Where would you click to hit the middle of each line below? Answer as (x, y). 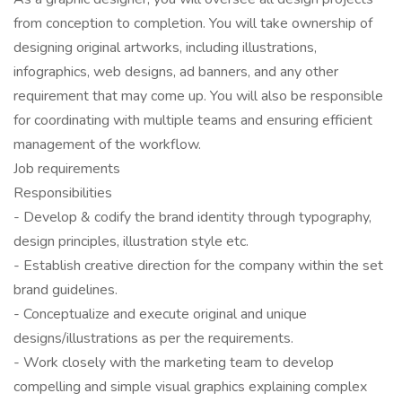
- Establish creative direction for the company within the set (198, 266)
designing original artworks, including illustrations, (165, 48)
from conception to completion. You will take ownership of (193, 23)
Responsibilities (63, 193)
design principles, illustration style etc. (131, 241)
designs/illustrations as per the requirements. (153, 338)
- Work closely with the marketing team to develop (174, 363)
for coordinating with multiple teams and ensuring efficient (193, 120)
